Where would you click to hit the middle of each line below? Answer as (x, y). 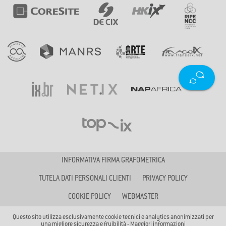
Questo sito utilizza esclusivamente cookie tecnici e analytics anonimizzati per (113, 218)
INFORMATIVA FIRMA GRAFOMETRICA (113, 161)
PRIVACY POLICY (165, 179)
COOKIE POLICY (89, 197)
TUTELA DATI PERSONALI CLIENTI (85, 179)
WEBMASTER (140, 197)
